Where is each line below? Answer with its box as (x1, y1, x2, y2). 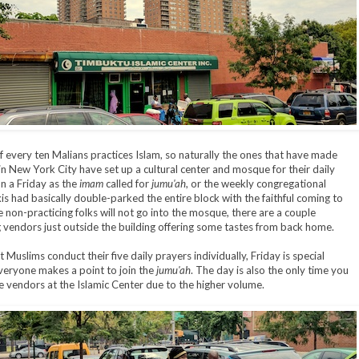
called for (103, 177, 151, 191)
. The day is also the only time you (190, 264, 349, 277)
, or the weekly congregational (185, 177, 326, 191)
